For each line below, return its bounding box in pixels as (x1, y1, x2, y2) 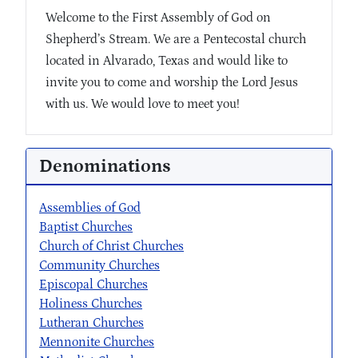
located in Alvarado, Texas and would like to (46, 54, 288, 69)
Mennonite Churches (39, 335, 154, 350)
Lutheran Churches (39, 316, 144, 331)
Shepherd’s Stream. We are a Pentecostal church (46, 32, 306, 47)
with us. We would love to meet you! (46, 97, 240, 112)
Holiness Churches (39, 296, 142, 312)
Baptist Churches (39, 220, 133, 235)
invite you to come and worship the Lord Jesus (46, 75, 298, 90)
